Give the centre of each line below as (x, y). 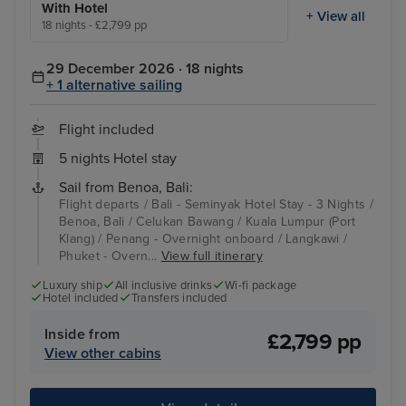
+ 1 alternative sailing (114, 86)
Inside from (82, 334)
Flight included (106, 130)
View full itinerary (212, 256)
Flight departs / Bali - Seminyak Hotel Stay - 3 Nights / (216, 205)
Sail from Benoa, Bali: (126, 188)
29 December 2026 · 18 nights (145, 69)
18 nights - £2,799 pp (94, 26)
